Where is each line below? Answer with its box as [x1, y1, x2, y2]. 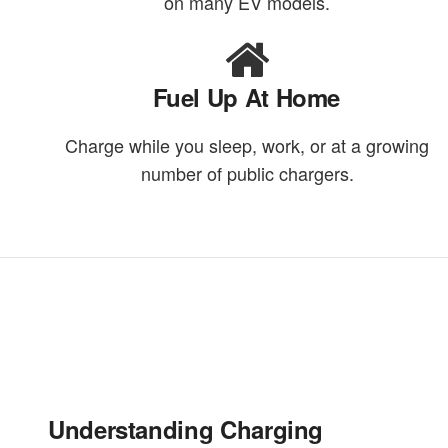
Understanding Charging [48, 411, 324, 446]
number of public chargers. [140, 160, 354, 187]
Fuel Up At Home [152, 80, 341, 115]
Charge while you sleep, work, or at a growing [65, 132, 430, 159]
